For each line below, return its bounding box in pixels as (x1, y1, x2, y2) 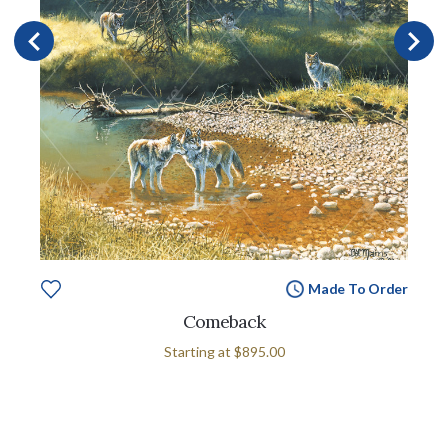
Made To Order (307, 279, 408, 297)
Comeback (183, 309, 265, 333)
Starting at (163, 342, 234, 360)
